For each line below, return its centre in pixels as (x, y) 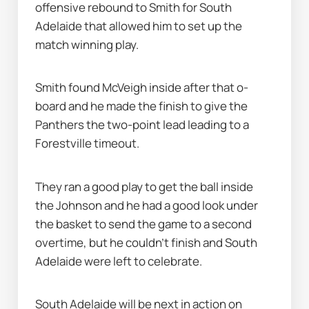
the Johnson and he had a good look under (147, 205)
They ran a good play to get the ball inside (144, 186)
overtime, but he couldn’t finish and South (147, 242)
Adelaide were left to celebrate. (119, 261)
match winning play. (87, 44)
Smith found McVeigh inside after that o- (142, 88)
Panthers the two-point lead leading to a (142, 125)
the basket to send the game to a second (144, 223)
